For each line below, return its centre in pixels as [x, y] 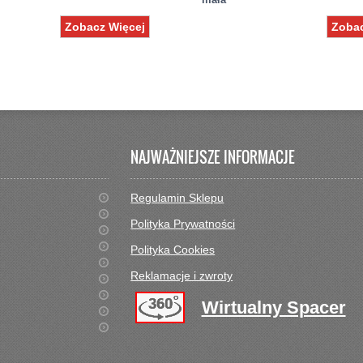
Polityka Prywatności [183, 224]
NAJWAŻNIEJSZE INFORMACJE [213, 157]
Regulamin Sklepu [177, 198]
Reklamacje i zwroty [182, 275]
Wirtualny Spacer [273, 308]
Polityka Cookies [173, 250]
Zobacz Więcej [105, 26]
